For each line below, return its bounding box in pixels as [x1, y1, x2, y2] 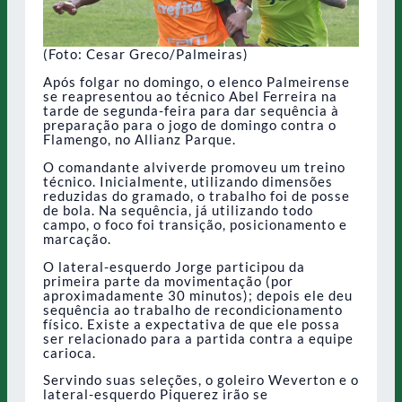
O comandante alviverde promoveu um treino [43, 158, 345, 175]
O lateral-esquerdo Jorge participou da [43, 258, 305, 275]
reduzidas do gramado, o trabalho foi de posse [43, 187, 350, 204]
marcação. [43, 230, 111, 247]
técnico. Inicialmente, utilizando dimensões [43, 172, 333, 189]
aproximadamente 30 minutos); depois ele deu [43, 286, 353, 303]
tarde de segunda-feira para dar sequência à [43, 101, 339, 118]
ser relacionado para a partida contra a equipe [43, 329, 354, 346]
